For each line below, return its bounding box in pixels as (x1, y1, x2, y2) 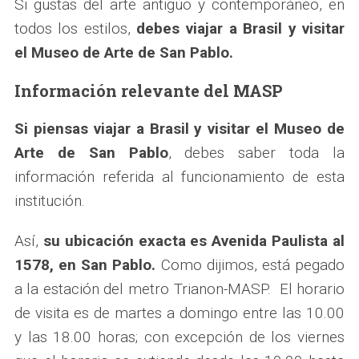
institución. (14, 191, 85, 210)
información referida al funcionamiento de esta (14, 167, 345, 186)
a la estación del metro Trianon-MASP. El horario (14, 279, 345, 298)
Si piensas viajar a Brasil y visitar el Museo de (14, 119, 345, 138)
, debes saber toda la (167, 143, 345, 162)
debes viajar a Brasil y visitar (136, 18, 345, 38)
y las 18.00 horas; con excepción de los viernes (14, 327, 345, 346)
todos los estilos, (14, 18, 137, 38)
